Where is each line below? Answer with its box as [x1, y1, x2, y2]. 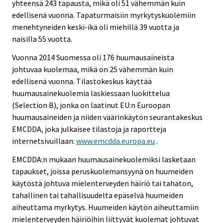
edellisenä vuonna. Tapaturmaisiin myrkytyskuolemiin [12, 10, 196, 20]
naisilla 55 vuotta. [12, 34, 72, 44]
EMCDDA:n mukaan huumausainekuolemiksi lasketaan [12, 154, 196, 164]
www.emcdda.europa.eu [76, 136, 155, 146]
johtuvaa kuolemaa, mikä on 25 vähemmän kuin [12, 64, 173, 75]
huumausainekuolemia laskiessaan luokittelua [12, 88, 170, 99]
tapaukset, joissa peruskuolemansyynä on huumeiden [12, 166, 193, 176]
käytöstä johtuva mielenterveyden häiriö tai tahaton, [12, 178, 193, 188]
